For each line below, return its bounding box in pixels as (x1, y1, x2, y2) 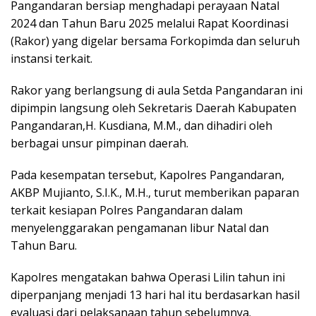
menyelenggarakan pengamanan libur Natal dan (11, 220, 269, 236)
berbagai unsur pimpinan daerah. (11, 135, 188, 152)
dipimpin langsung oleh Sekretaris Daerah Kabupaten (11, 100, 296, 116)
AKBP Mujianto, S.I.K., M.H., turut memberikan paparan (11, 185, 299, 201)
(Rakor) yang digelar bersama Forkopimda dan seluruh (11, 33, 300, 49)
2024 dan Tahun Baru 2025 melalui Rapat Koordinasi (11, 16, 288, 32)
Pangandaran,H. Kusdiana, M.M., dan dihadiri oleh (11, 118, 272, 134)
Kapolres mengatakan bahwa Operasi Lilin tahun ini (11, 269, 285, 286)
